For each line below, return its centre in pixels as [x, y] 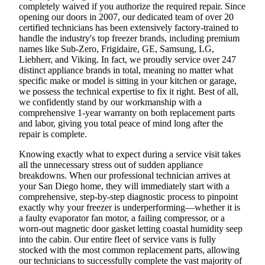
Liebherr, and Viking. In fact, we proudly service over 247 [127, 59]
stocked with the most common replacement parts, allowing [129, 250]
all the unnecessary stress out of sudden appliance [111, 164]
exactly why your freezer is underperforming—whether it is [130, 207]
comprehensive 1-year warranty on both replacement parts [127, 112]
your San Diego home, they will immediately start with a [124, 186]
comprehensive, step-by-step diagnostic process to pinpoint [128, 196]
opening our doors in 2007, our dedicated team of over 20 [126, 17]
